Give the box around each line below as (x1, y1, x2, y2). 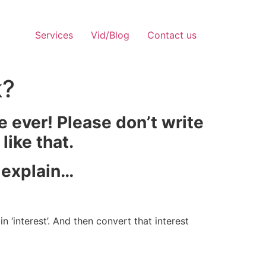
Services (35, 29, 73, 42)
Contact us (147, 29, 197, 42)
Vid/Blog (91, 29, 129, 42)
